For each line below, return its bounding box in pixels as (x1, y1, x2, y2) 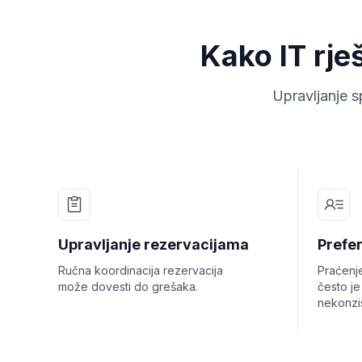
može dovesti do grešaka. (58, 280, 198, 293)
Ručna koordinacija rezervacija (58, 263, 223, 277)
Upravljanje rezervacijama (58, 236, 249, 253)
